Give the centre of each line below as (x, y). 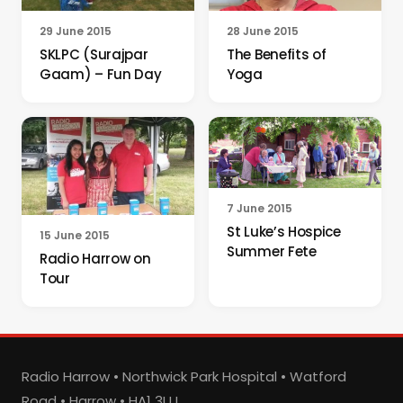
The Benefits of (277, 55)
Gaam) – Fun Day (101, 75)
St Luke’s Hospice (284, 232)
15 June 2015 (75, 235)
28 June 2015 (263, 31)
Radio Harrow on (95, 258)
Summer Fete (272, 252)
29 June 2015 (76, 31)
